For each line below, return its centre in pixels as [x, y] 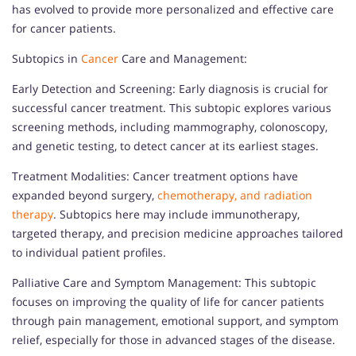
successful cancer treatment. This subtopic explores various [172, 107]
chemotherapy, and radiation [235, 195]
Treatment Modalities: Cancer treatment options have [155, 176]
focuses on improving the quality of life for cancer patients [168, 301]
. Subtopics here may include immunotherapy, [176, 214]
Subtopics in [46, 58]
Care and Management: [183, 58]
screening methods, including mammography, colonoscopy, [170, 126]
